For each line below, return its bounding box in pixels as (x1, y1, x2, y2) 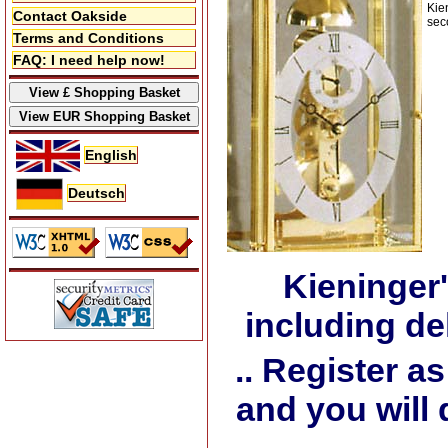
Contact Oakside (13, 8, 127, 24)
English (85, 146, 137, 163)
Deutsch (67, 184, 125, 201)
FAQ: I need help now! (13, 52, 165, 68)
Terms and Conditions (13, 30, 164, 46)
